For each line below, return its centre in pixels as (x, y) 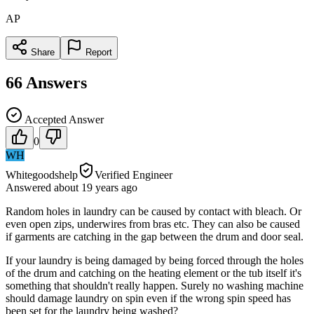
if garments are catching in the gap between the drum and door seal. (155, 236)
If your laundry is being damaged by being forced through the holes (155, 260)
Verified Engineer (134, 175)
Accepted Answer (63, 119)
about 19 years (86, 187)
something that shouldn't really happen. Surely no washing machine (155, 285)
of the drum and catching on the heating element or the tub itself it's (153, 273)
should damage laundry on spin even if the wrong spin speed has (148, 298)
